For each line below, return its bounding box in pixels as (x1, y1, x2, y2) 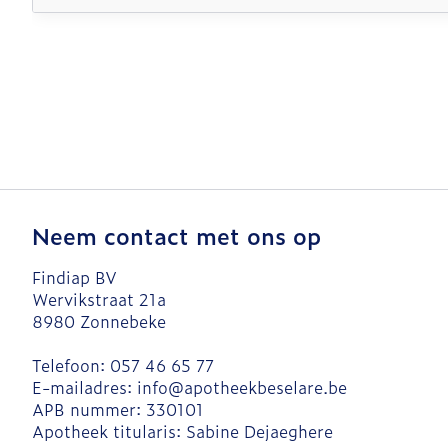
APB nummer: (32, 396, 146, 421)
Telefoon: (32, 352, 110, 377)
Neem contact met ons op (32, 218, 321, 252)
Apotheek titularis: (32, 418, 186, 443)
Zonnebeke (80, 308, 166, 333)
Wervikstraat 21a (32, 286, 166, 311)
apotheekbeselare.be (184, 374, 347, 399)
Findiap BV (32, 264, 117, 289)
